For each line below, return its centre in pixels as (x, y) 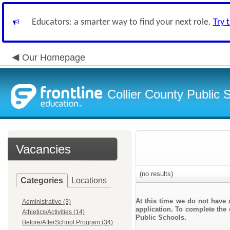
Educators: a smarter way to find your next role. (122, 22)
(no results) (155, 174)
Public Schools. (161, 217)
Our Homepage (54, 57)
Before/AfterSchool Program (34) (68, 222)
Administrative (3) (46, 202)
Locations (89, 180)
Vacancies (43, 149)
